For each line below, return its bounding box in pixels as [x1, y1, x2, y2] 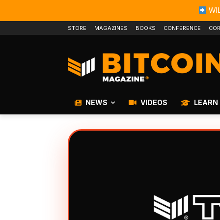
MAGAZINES [94, 25, 128, 31]
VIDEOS [139, 98, 167, 107]
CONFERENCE [164, 25, 201, 31]
